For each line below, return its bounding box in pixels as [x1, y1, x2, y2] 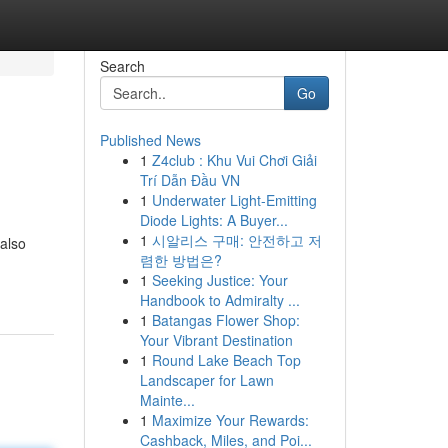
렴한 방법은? [139, 250, 222, 270]
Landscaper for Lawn [139, 370, 274, 390]
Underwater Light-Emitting [151, 190, 317, 210]
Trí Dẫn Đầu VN [139, 170, 240, 190]
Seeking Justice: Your [151, 270, 288, 290]
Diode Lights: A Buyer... [139, 210, 288, 230]
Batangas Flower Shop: [151, 310, 300, 330]
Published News [99, 130, 201, 150]
